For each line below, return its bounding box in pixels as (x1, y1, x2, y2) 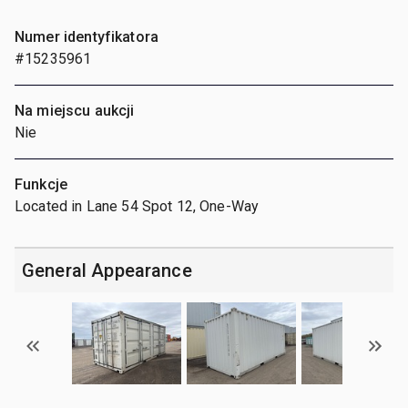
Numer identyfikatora (15, 27, 158, 46)
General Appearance (22, 259, 192, 281)
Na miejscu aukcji (15, 101, 135, 119)
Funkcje (15, 175, 68, 193)
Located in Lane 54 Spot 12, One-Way (15, 197, 260, 215)
